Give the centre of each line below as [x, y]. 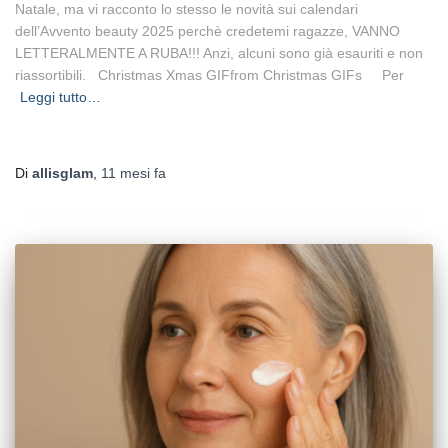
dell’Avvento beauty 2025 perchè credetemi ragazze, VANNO [207, 30]
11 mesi [125, 172]
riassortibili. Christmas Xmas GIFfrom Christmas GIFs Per [209, 74]
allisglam [62, 172]
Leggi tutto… [60, 96]
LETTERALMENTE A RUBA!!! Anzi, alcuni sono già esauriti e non [219, 52]
